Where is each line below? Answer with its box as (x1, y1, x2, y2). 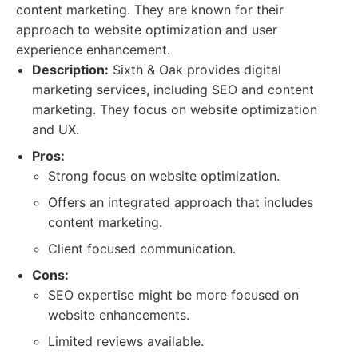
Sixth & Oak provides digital (109, 62, 281, 78)
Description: (32, 62, 109, 78)
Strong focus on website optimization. (48, 168, 280, 184)
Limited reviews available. (48, 333, 204, 349)
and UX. (32, 121, 79, 137)
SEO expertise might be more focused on (48, 287, 299, 303)
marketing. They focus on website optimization (32, 101, 317, 117)
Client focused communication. (48, 241, 236, 257)
